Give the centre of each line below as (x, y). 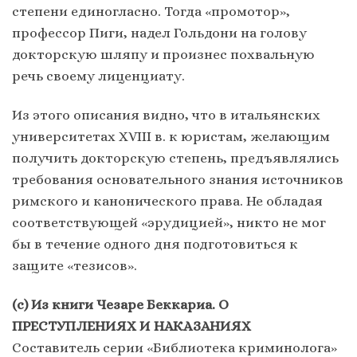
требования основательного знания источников (178, 179)
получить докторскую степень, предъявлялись (175, 157)
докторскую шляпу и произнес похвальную (163, 54)
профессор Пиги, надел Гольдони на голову (159, 32)
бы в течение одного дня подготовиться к (155, 243)
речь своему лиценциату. (98, 75)
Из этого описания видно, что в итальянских (166, 114)
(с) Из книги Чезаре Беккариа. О (120, 304)
